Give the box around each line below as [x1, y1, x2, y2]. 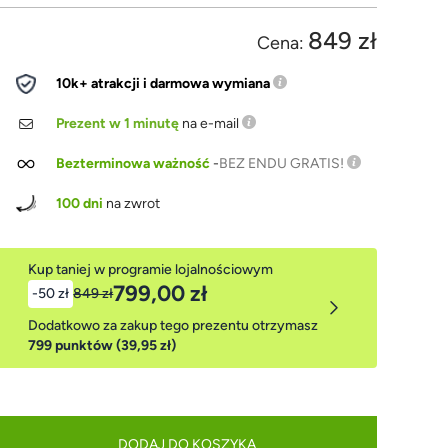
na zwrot [103, 195, 161, 212]
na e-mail [179, 115, 243, 132]
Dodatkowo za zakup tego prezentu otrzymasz [28, 317, 319, 334]
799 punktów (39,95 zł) [28, 337, 177, 354]
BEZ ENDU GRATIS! [219, 155, 345, 172]
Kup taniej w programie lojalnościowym [28, 261, 274, 278]
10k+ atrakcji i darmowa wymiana [56, 75, 271, 92]
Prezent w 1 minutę [56, 115, 180, 132]
